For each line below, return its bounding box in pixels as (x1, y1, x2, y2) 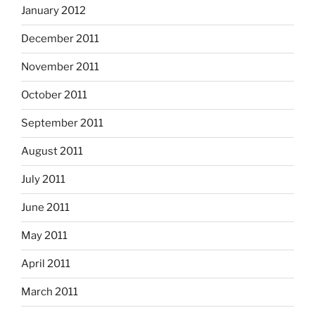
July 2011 (21, 173, 65, 186)
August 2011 (21, 145, 83, 158)
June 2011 (21, 201, 70, 214)
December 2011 (21, 32, 99, 46)
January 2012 (21, 4, 86, 18)
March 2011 (21, 285, 78, 299)
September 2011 (21, 117, 103, 130)
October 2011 (21, 89, 87, 102)
